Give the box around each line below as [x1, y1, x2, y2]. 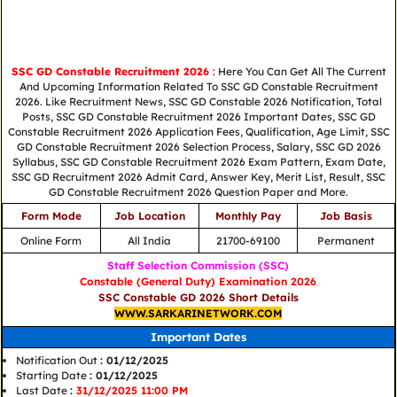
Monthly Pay [214, 209, 281, 223]
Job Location [113, 209, 185, 223]
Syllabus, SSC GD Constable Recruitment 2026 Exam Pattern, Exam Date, [12, 154, 385, 168]
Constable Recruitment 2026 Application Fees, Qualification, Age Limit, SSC [7, 124, 390, 138]
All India [128, 234, 172, 248]
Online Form [20, 234, 82, 248]
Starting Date [15, 369, 90, 383]
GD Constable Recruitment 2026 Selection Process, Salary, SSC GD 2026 [16, 139, 381, 153]
